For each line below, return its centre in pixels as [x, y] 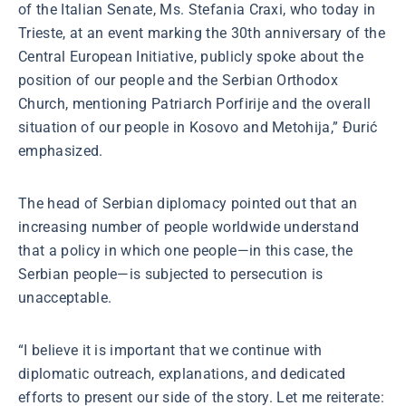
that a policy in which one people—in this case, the [186, 251]
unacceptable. [65, 298]
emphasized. [61, 151]
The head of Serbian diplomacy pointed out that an [188, 203]
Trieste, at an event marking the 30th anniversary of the [202, 33]
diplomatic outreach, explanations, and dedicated [182, 374]
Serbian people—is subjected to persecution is [171, 274]
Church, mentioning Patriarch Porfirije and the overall [195, 104]
